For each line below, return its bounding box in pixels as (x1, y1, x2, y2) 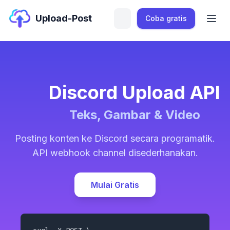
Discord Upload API (49, 81, 220, 104)
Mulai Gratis (91, 180, 139, 190)
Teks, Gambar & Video (69, 107, 200, 122)
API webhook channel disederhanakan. (32, 147, 198, 158)
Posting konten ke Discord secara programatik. (15, 133, 215, 144)
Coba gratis (145, 14, 187, 23)
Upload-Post (35, 13, 92, 24)
